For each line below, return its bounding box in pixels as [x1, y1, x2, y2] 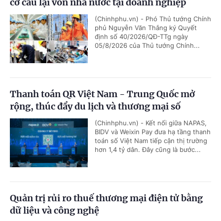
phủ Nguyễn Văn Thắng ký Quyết [95, 24, 197, 32]
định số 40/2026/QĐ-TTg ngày [95, 33, 188, 41]
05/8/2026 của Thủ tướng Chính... [95, 41, 200, 50]
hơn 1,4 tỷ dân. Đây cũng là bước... [95, 146, 201, 154]
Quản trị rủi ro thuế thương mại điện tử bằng [10, 192, 203, 204]
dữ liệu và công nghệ [10, 205, 99, 217]
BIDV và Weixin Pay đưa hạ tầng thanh [95, 128, 211, 136]
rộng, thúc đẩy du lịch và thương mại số [10, 101, 181, 112]
